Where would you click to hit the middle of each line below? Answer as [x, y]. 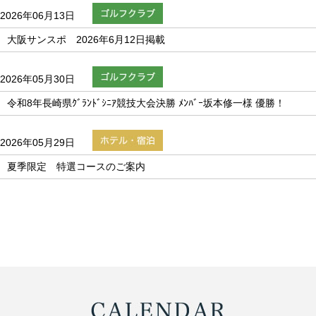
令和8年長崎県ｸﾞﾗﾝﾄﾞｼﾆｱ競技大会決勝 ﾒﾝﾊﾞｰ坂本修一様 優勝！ [146, 103]
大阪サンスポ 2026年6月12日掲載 [91, 39]
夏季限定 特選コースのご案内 [76, 166]
